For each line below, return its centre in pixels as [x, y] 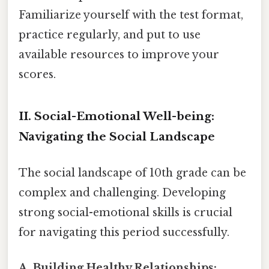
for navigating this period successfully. [124, 232]
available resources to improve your [119, 54]
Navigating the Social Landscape [117, 137]
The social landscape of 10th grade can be [132, 173]
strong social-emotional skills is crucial [125, 212]
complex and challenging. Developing [122, 192]
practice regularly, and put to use [110, 35]
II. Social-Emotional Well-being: [116, 116]
